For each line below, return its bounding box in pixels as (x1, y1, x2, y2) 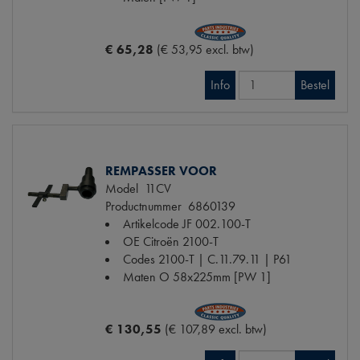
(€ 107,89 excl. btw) (165, 320, 267, 337)
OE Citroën (123, 232, 179, 250)
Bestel (301, 76, 329, 93)
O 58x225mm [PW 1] (159, 268, 271, 285)
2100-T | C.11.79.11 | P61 (158, 250, 292, 268)
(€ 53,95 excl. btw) (157, 40, 254, 58)
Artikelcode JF (123, 215, 192, 232)
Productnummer (105, 197, 182, 215)
